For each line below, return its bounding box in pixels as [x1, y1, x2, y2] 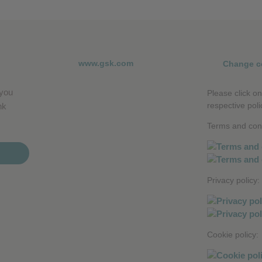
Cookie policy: [206, 230, 258, 240]
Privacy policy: [206, 175, 260, 185]
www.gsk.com [78, 58, 133, 68]
